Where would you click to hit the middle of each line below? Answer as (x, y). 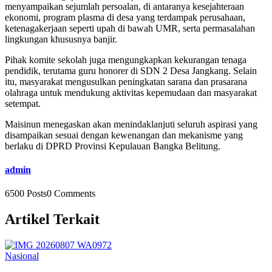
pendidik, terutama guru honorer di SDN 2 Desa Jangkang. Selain (131, 70)
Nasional (22, 256)
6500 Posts (26, 194)
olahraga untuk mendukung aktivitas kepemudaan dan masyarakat (131, 92)
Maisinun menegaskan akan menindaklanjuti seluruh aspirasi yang (131, 124)
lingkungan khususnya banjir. (61, 39)
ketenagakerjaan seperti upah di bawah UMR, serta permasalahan (130, 28)
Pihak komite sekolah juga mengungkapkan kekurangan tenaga (126, 59)
